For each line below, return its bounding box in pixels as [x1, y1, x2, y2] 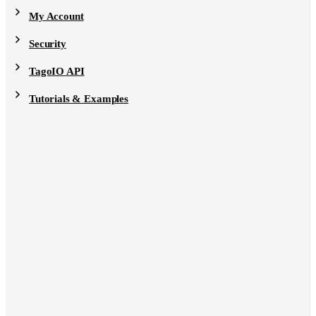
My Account [29, 11, 84, 22]
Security [29, 38, 66, 49]
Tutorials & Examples [29, 93, 128, 104]
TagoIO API [29, 66, 85, 77]
